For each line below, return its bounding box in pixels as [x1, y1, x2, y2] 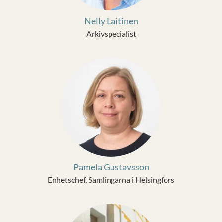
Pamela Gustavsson [73, 162, 149, 172]
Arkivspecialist [86, 29, 136, 38]
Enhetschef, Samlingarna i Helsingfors [48, 175, 174, 184]
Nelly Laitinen [84, 15, 138, 26]
